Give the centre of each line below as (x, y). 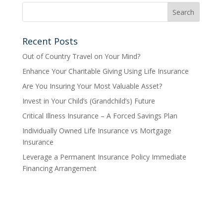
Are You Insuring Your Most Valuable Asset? (92, 86)
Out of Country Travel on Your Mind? (81, 56)
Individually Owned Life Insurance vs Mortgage (97, 131)
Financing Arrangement (59, 168)
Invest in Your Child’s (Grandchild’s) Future (88, 101)
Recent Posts (50, 41)
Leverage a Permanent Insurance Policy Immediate (104, 157)
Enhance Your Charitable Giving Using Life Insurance (105, 71)
